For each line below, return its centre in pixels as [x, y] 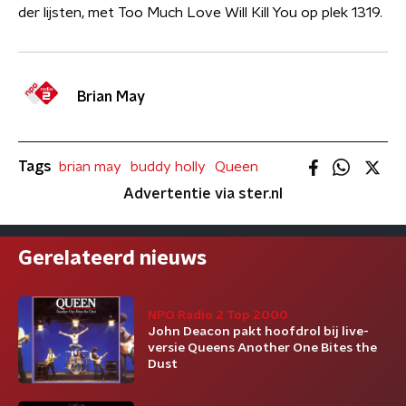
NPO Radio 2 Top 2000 [218, 315]
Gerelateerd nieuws [112, 258]
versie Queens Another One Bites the [262, 348]
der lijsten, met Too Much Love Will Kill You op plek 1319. [200, 13]
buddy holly [168, 167]
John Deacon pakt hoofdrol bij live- [258, 332]
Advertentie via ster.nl [203, 194]
